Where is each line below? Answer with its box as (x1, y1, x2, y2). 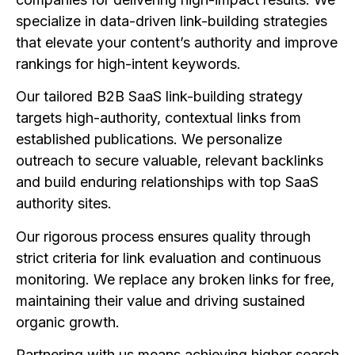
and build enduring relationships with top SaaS (16, 174, 319, 191)
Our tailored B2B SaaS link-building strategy (16, 88, 303, 105)
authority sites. (16, 195, 112, 212)
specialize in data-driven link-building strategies (16, 13, 327, 29)
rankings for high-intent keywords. (16, 55, 241, 72)
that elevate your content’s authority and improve (16, 34, 338, 51)
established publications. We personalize (16, 131, 282, 148)
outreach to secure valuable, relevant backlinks (16, 152, 323, 170)
